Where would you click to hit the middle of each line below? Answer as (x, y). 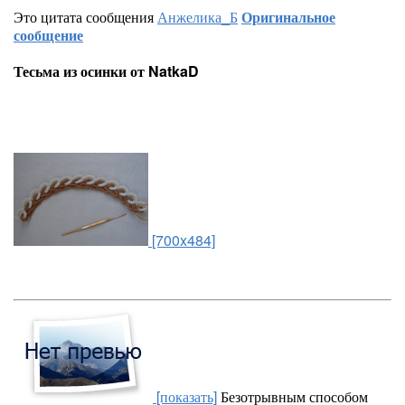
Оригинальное (288, 17)
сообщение (48, 35)
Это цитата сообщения (85, 17)
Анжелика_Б (198, 17)
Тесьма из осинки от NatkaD (106, 71)
